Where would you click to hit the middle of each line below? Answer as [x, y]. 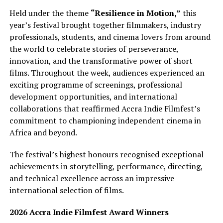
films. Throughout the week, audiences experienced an [107, 73]
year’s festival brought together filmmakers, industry [105, 25]
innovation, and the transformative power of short [101, 61]
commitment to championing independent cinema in [105, 121]
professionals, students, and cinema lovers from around [110, 37]
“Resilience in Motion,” [135, 13]
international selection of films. [66, 190]
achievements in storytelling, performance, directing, [106, 167]
